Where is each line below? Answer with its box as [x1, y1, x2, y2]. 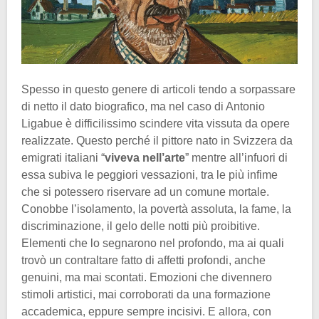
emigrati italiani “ [21, 151, 105, 164]
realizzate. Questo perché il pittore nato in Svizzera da [21, 134, 293, 147]
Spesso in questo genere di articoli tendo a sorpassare [21, 83, 296, 95]
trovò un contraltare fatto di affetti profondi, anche [21, 253, 266, 266]
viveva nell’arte [105, 151, 185, 164]
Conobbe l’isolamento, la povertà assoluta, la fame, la [21, 202, 291, 215]
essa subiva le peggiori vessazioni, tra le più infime [21, 168, 278, 181]
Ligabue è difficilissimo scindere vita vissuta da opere [21, 117, 290, 130]
